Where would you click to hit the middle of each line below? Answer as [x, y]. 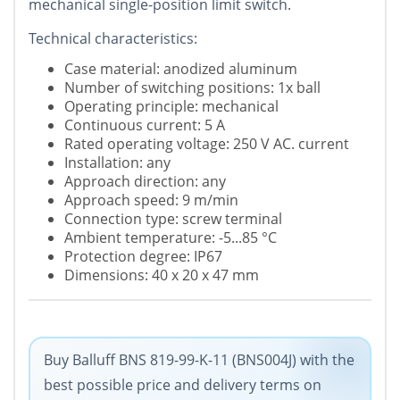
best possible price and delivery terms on [183, 385]
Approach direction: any [145, 182]
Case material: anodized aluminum [181, 69]
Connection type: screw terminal [173, 219]
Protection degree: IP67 [143, 257]
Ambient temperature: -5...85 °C [171, 238]
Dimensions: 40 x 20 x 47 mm [162, 275]
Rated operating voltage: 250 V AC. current [207, 144]
